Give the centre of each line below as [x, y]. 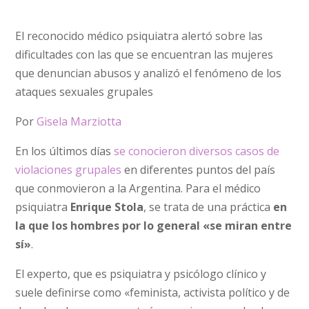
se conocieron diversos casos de [197, 151]
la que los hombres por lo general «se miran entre [154, 226]
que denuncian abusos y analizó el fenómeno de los [149, 73]
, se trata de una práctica [209, 207]
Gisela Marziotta [79, 121]
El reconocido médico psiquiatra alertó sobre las [139, 36]
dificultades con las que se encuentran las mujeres [144, 54]
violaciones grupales [69, 170]
